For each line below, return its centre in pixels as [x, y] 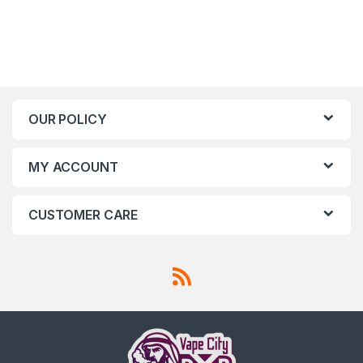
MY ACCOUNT [73, 167]
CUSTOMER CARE [83, 215]
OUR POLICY [68, 120]
